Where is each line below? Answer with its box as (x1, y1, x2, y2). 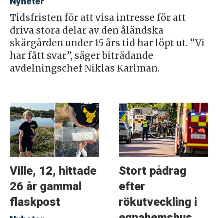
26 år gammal (9, 180, 82, 194)
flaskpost (9, 195, 60, 209)
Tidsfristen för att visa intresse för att (9, 12, 186, 23)
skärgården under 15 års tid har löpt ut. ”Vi (9, 37, 205, 49)
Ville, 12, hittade (9, 164, 96, 178)
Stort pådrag (118, 164, 186, 178)
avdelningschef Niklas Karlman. (9, 62, 160, 74)
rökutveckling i (118, 195, 197, 209)
